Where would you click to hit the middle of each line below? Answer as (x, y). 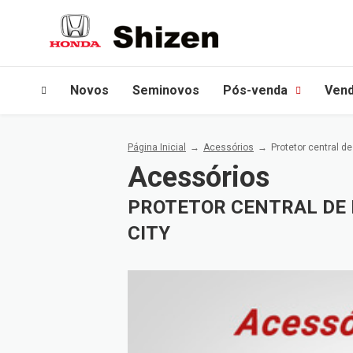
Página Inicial (157, 147)
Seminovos (166, 90)
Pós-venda (255, 90)
